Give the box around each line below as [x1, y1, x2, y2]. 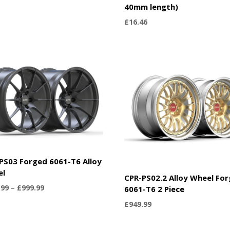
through [44, 218, 70, 228]
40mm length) [124, 1, 179, 12]
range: [44, 194, 65, 204]
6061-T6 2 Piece [124, 183, 185, 194]
